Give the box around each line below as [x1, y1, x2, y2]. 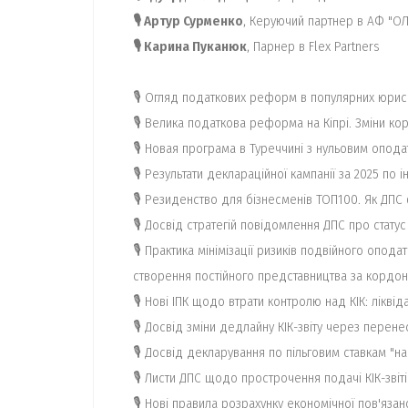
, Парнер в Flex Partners [247, 38, 380, 55]
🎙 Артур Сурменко [133, 13, 243, 29]
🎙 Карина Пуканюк [133, 38, 247, 55]
